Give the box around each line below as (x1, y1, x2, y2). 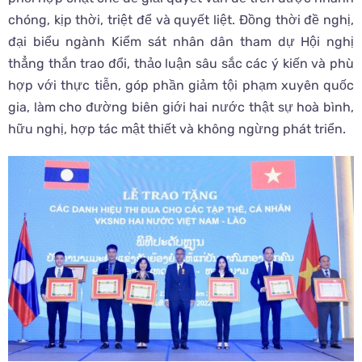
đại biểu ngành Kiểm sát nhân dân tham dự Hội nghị (8, 34, 354, 50)
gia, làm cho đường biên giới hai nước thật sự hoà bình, (8, 99, 354, 116)
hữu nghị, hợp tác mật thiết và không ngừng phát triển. (8, 121, 346, 137)
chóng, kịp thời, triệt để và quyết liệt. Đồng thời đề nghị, (8, 12, 354, 28)
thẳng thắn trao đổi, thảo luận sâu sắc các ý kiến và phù (8, 56, 354, 72)
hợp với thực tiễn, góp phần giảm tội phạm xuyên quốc (8, 78, 354, 94)
